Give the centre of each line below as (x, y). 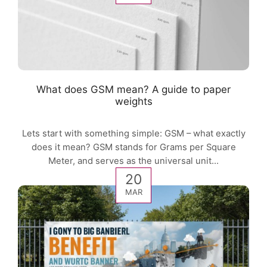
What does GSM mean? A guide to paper (133, 89)
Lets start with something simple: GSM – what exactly (133, 134)
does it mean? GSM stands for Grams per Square (133, 148)
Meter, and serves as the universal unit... (133, 161)
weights (133, 101)
